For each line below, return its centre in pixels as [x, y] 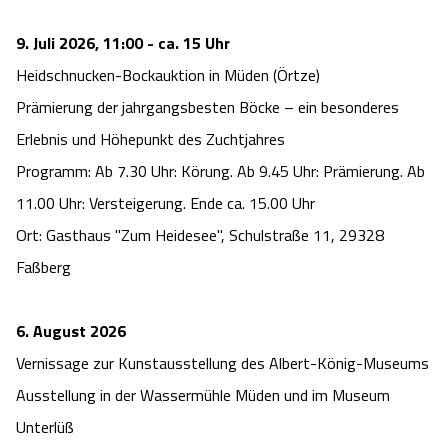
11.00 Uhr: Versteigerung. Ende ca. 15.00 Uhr [165, 203]
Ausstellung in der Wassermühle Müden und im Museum [203, 395]
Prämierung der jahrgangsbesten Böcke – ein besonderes [207, 107]
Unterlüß [45, 427]
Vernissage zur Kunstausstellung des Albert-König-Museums [222, 363]
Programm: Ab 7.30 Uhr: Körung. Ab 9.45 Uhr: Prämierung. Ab [220, 171]
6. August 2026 [71, 331]
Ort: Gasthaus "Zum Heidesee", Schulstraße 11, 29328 [200, 235]
